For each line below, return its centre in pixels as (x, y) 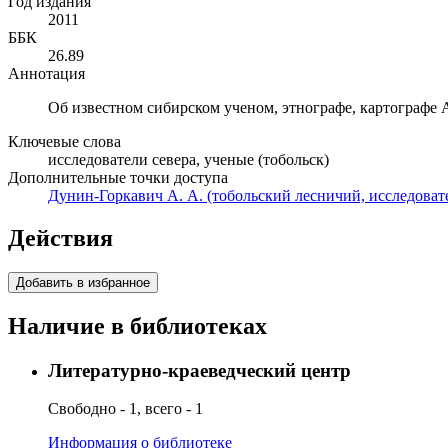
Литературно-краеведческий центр (199, 370)
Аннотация (46, 74)
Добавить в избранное (83, 282)
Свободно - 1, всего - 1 (125, 409)
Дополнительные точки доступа (118, 178)
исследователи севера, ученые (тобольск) (188, 160)
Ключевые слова (64, 142)
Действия (60, 238)
